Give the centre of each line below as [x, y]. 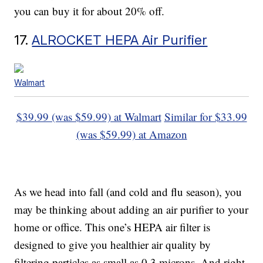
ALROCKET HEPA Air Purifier [120, 40]
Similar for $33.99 [205, 117]
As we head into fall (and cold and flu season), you [128, 192]
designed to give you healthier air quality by [113, 245]
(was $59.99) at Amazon [131, 134]
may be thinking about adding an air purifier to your [131, 210]
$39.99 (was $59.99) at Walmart [89, 117]
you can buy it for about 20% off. [90, 11]
